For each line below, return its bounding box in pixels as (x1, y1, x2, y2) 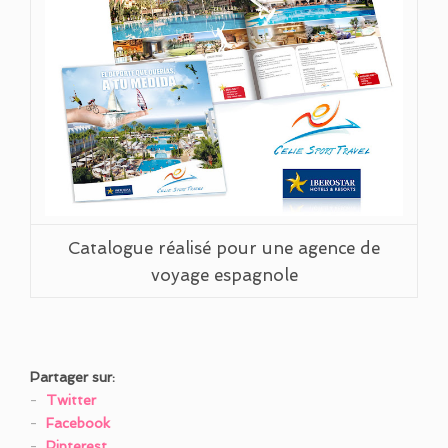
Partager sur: (30, 369, 115, 385)
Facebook (46, 415, 110, 431)
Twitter (46, 392, 96, 408)
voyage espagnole (150, 265, 298, 285)
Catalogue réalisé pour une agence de (68, 238, 380, 258)
